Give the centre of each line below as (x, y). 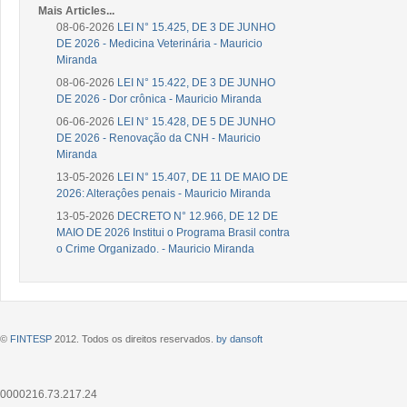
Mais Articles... (76, 10)
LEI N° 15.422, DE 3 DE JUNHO (196, 82)
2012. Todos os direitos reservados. (134, 338)
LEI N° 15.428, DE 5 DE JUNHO (196, 121)
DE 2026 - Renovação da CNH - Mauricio (159, 138)
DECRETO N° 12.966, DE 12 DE (198, 216)
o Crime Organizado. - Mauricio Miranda (155, 248)
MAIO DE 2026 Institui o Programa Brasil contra (173, 232)
